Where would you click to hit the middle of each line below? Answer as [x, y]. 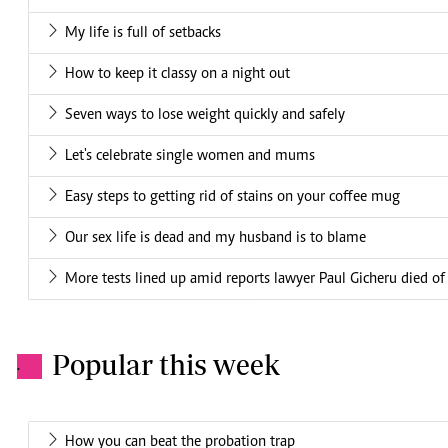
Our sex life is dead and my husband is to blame [215, 238]
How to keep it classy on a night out [177, 74]
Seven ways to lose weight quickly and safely [205, 115]
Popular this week [166, 365]
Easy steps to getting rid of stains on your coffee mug [232, 197]
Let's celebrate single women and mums [190, 156]
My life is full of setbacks [143, 33]
